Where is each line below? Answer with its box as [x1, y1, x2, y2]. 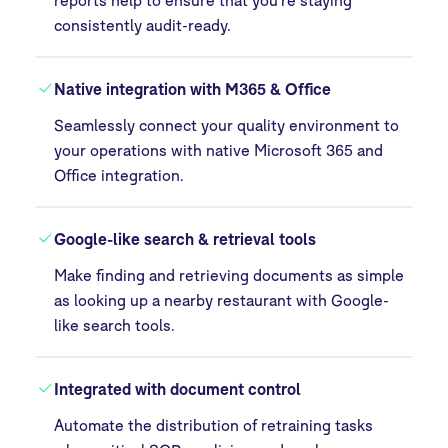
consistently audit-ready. [54, 15, 232, 34]
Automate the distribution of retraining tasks [54, 415, 374, 434]
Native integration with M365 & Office [54, 78, 332, 98]
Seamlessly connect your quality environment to [54, 115, 400, 134]
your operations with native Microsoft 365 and [54, 140, 384, 159]
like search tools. [54, 315, 176, 334]
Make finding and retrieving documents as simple [54, 265, 405, 284]
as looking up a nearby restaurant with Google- [54, 290, 390, 309]
